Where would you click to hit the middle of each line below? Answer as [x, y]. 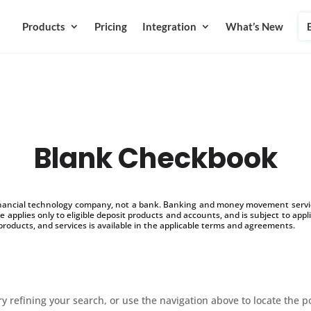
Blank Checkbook [155, 158]
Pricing [110, 26]
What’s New [254, 26]
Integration [169, 26]
